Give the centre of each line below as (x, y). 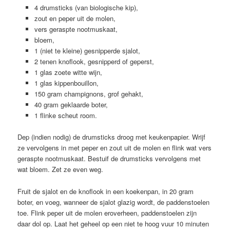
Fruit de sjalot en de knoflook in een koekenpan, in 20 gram (106, 191)
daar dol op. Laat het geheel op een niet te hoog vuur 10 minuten (113, 223)
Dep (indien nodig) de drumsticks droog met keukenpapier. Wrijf (112, 137)
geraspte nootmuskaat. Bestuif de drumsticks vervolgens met (109, 159)
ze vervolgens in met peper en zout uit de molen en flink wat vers (115, 148)
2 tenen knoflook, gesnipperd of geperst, (94, 62)
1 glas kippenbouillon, (66, 83)
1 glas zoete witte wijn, (68, 72)
